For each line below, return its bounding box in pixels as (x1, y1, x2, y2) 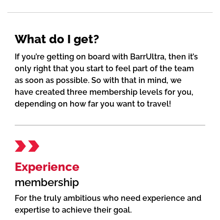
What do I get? (15, 32, 99, 46)
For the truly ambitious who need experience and (15, 193, 201, 203)
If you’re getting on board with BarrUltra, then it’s (15, 52, 198, 61)
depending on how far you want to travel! (15, 99, 171, 109)
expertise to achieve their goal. (15, 205, 132, 215)
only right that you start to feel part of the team (15, 64, 194, 73)
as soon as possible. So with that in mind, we (15, 76, 182, 85)
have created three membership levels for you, (15, 87, 193, 97)
